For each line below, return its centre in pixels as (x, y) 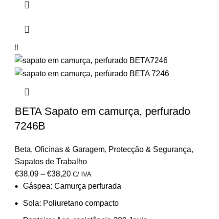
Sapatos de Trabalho (51, 161)
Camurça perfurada (88, 186)
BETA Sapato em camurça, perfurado (102, 111)
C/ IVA (82, 174)
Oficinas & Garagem (70, 149)
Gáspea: (39, 186)
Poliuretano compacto (81, 203)
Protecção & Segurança (150, 149)
